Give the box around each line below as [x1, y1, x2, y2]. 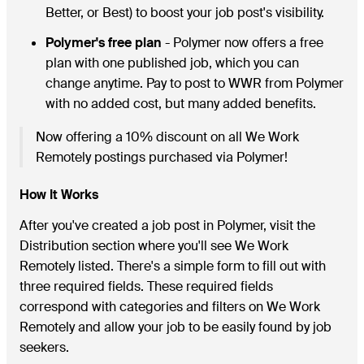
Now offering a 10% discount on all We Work [36, 128, 299, 145]
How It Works [19, 186, 98, 203]
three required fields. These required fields [19, 278, 273, 295]
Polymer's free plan [45, 34, 162, 51]
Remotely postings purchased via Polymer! [36, 149, 288, 166]
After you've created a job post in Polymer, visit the [19, 217, 315, 234]
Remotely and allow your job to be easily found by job [19, 318, 331, 336]
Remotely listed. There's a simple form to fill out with [19, 258, 326, 275]
